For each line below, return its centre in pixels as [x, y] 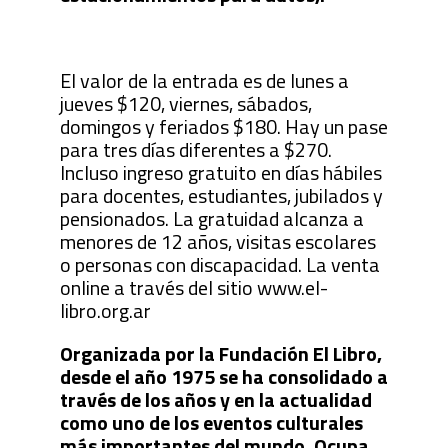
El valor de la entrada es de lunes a [204, 80]
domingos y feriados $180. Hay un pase [223, 126]
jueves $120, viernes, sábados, [185, 103]
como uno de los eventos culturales [211, 422]
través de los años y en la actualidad [215, 399]
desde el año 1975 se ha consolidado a [223, 376]
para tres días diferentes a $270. [195, 149]
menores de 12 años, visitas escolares [217, 241]
